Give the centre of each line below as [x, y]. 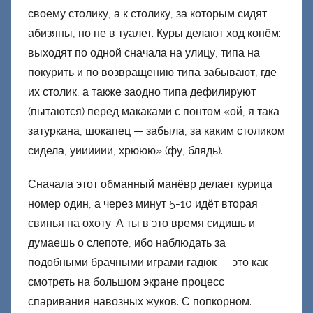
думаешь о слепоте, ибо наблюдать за [127, 243]
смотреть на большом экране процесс [126, 282]
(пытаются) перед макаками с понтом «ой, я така [154, 112]
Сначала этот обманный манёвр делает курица [150, 184]
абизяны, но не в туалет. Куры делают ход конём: [154, 34]
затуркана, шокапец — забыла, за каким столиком [156, 131]
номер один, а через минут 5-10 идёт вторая [143, 204]
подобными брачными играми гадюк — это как [148, 263]
